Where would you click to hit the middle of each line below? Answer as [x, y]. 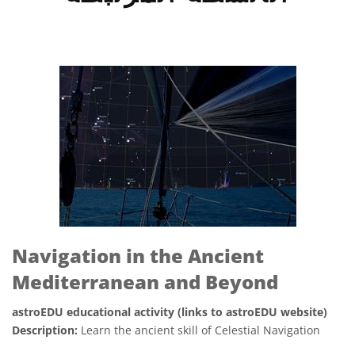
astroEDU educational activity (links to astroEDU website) [170, 312]
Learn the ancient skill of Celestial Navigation [200, 330]
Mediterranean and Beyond [145, 282]
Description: [46, 330]
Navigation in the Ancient [138, 256]
